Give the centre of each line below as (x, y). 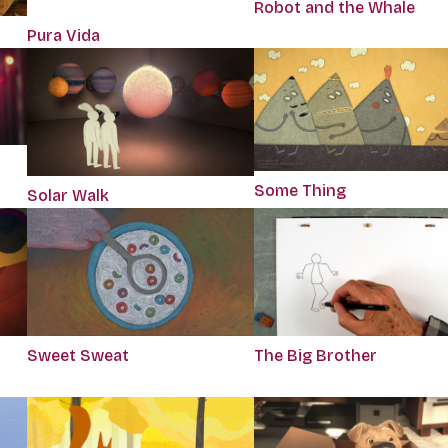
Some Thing (299, 190)
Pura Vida (63, 36)
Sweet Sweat (77, 356)
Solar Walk (67, 196)
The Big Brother (315, 356)
